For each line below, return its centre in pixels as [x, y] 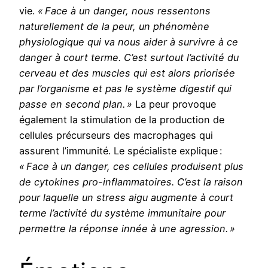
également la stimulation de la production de [122, 119]
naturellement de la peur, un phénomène [114, 26]
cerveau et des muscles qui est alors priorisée [127, 73]
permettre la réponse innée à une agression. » [127, 228]
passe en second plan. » [76, 104]
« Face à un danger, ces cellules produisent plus [131, 166]
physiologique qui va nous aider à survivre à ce [129, 42]
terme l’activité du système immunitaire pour [122, 213]
